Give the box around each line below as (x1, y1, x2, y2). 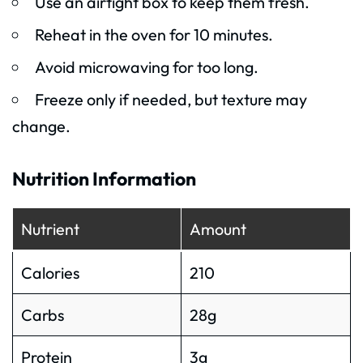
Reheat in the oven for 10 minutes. (34, 24, 273, 45)
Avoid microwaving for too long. (34, 57, 258, 78)
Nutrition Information (12, 167, 196, 191)
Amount (189, 219, 246, 240)
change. (12, 116, 70, 137)
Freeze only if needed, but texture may (34, 89, 307, 110)
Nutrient (20, 219, 79, 240)
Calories (20, 263, 79, 284)
